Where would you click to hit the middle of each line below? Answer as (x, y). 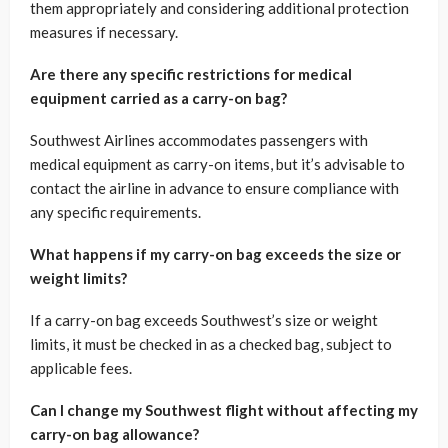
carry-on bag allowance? (114, 433)
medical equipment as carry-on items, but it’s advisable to (217, 163)
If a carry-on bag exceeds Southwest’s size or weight (204, 319)
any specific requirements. (115, 211)
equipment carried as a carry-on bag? (158, 97)
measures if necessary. (104, 31)
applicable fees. (81, 367)
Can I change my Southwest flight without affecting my (224, 409)
